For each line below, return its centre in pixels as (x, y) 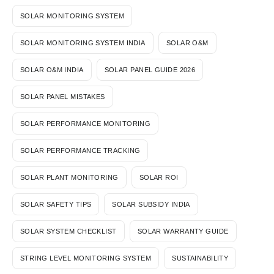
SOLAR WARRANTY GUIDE (183, 231)
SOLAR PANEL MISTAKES (63, 96)
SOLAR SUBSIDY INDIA (151, 204)
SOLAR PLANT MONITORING (69, 177)
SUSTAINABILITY (200, 258)
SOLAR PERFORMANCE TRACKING (80, 150)
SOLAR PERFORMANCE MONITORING (86, 123)
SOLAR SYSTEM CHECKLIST (68, 231)
